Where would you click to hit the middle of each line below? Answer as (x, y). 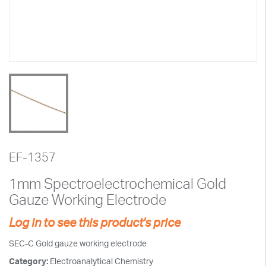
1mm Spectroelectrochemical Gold (118, 183)
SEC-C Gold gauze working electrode (78, 243)
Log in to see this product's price (95, 222)
